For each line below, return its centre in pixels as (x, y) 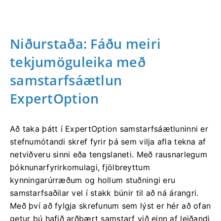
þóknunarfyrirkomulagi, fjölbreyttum (80, 167)
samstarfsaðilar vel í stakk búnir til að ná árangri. (104, 193)
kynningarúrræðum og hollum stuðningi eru (93, 180)
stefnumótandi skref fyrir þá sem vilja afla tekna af (108, 141)
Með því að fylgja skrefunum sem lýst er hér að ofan (110, 205)
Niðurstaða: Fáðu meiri (86, 43)
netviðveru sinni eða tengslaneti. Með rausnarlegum (109, 154)
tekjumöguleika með (78, 62)
